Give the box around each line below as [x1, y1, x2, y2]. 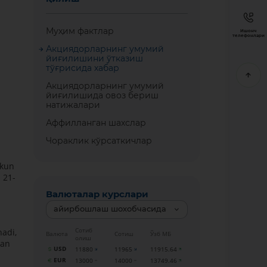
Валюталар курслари [46, 188, 149, 200]
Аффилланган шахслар [46, 117, 147, 128]
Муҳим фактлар [46, 25, 114, 36]
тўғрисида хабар [46, 62, 120, 73]
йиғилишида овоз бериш [46, 89, 159, 101]
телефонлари [232, 32, 265, 38]
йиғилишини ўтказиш [46, 52, 144, 64]
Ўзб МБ [150, 229, 171, 238]
